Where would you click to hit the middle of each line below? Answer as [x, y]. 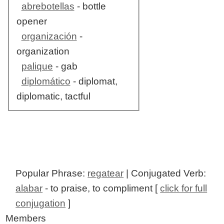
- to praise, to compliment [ [101, 188]
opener [31, 21]
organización [49, 36]
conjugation [41, 203]
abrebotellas [48, 6]
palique [37, 66]
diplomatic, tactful [53, 96]
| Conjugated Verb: [165, 173]
